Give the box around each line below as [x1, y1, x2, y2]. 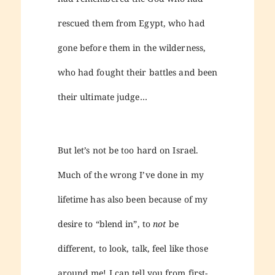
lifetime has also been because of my [57, 193, 208, 205]
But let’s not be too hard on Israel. [57, 144, 199, 156]
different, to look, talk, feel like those [57, 242, 208, 254]
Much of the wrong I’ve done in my [57, 168, 204, 180]
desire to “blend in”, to [57, 217, 153, 230]
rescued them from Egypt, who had [57, 17, 205, 29]
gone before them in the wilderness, [57, 41, 206, 53]
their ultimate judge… [57, 90, 147, 103]
